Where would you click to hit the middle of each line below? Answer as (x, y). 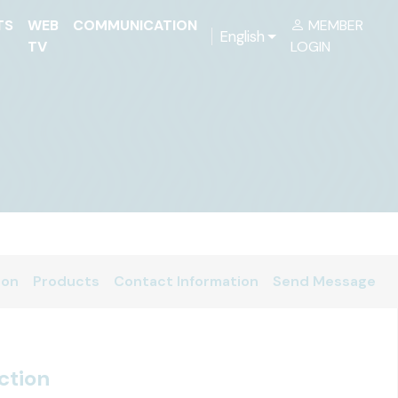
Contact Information (186, 281)
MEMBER (335, 25)
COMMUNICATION (135, 25)
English (243, 36)
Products (66, 281)
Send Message (324, 281)
